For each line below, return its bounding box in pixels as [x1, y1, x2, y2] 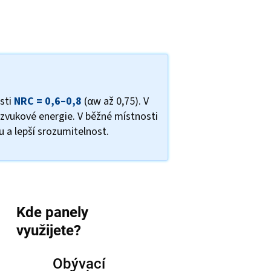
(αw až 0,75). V [82, 93, 149, 109]
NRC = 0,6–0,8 [14, 93, 82, 109]
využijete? [16, 221, 81, 239]
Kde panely [16, 203, 88, 221]
